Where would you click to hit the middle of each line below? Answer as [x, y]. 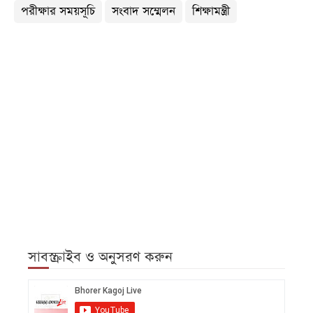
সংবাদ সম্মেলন [144, 12]
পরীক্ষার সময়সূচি [58, 12]
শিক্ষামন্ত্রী [211, 12]
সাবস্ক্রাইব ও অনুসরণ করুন [100, 257]
